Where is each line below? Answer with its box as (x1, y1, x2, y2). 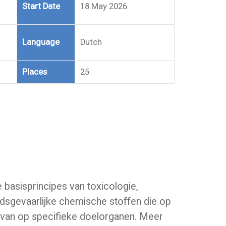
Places (22, 67, 47, 77)
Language (22, 37, 60, 47)
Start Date (22, 2, 60, 11)
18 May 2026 (80, 2, 127, 11)
